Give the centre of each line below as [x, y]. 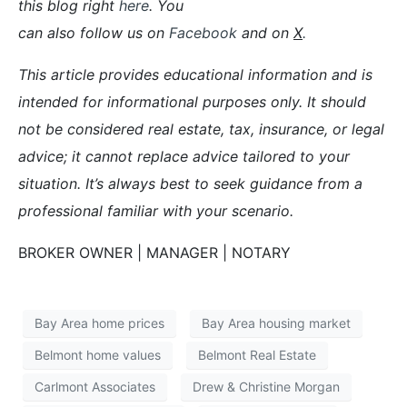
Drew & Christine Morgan [266, 387]
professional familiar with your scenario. [156, 210]
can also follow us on [94, 32]
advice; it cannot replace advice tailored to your [184, 156]
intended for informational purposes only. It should [192, 101]
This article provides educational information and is [195, 74]
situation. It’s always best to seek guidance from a [190, 183]
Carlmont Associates [95, 387]
